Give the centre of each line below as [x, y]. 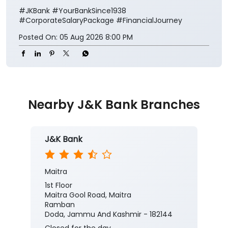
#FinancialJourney [149, 20]
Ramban [60, 204]
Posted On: [38, 37]
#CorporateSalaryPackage [66, 20]
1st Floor [59, 185]
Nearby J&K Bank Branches [114, 104]
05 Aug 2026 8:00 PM [96, 37]
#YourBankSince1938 [89, 10]
